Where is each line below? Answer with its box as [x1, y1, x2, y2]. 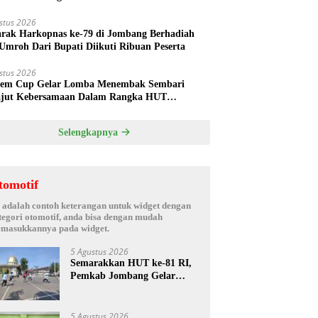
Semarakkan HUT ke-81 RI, [70, 257, 192, 268]
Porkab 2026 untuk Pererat [70, 283, 190, 294]
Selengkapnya [57, 126, 121, 138]
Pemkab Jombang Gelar [70, 270, 176, 281]
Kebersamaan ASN [70, 295, 152, 307]
